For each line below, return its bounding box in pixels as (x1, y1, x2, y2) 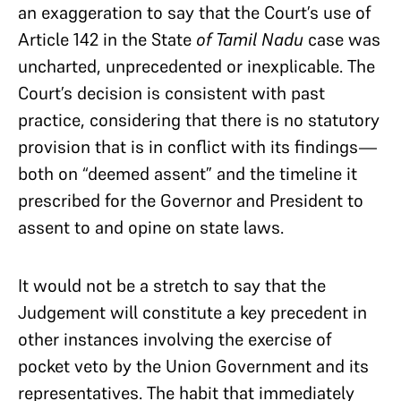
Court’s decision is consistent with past (18, 81, 325, 105)
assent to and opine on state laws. (18, 215, 288, 239)
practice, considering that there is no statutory (18, 107, 380, 132)
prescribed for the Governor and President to (18, 188, 363, 212)
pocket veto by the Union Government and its (18, 354, 369, 378)
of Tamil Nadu (192, 27, 308, 51)
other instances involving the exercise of (18, 327, 331, 351)
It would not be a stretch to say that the (18, 273, 326, 297)
